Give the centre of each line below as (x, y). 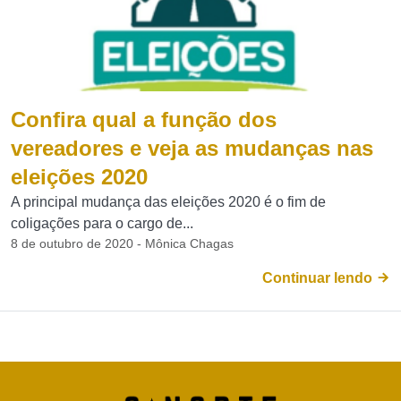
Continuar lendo (319, 278)
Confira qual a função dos (144, 119)
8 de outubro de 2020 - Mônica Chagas (122, 243)
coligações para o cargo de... (102, 223)
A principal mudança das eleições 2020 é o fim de (168, 202)
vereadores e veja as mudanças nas (192, 148)
